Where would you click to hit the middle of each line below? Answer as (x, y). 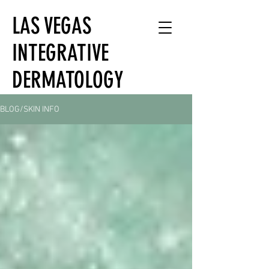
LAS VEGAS (52, 26)
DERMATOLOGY (68, 80)
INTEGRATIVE (60, 53)
